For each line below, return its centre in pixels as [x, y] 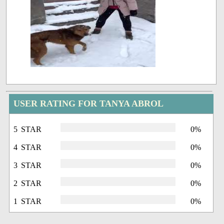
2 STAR [28, 183]
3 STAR [28, 165]
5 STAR [28, 129]
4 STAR [28, 147]
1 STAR [28, 201]
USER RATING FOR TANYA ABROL [89, 104]
